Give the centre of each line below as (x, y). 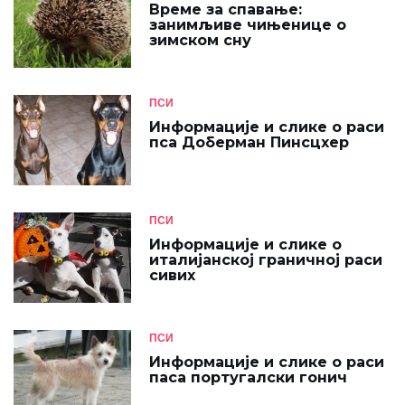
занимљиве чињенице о (248, 25)
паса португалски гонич (248, 377)
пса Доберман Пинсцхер (249, 142)
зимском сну (200, 40)
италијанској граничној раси (266, 260)
